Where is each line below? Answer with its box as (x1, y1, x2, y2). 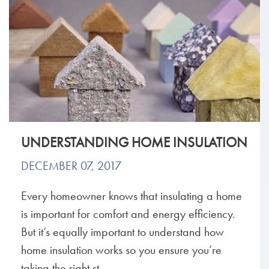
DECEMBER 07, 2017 (21, 158, 121, 174)
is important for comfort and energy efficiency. (21, 206, 235, 222)
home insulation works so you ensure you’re (21, 242, 222, 258)
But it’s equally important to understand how (21, 224, 224, 240)
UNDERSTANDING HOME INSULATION (21, 133, 247, 152)
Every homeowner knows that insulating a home (21, 188, 242, 204)
